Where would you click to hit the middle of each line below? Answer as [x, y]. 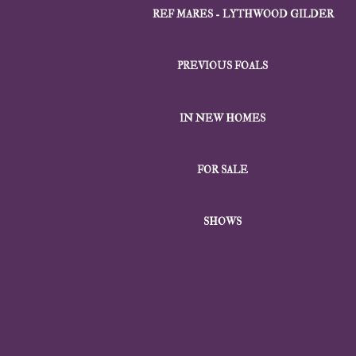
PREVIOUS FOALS [222, 66]
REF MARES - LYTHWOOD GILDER [243, 15]
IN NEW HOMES [222, 118]
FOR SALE [222, 170]
